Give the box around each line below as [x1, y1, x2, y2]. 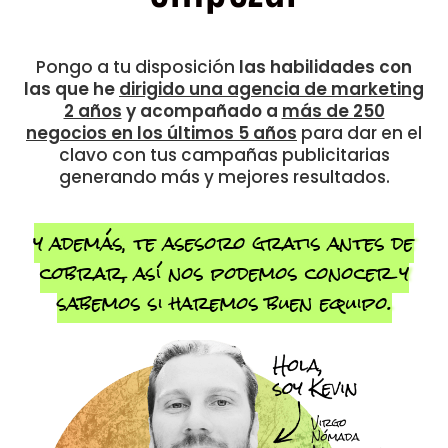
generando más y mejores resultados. [58, 165, 390, 189]
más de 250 [281, 99, 385, 123]
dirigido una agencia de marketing [119, 77, 424, 101]
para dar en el [297, 121, 422, 145]
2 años [63, 99, 122, 123]
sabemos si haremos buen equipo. [56, 283, 392, 323]
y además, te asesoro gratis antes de [34, 223, 414, 263]
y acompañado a [121, 99, 282, 123]
